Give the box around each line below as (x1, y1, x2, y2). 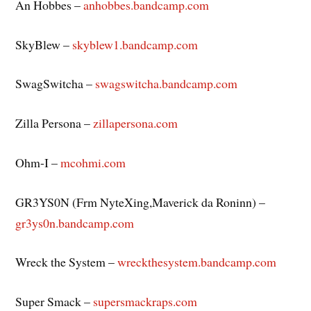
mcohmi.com (58, 153, 126, 171)
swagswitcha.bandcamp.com (95, 75, 238, 92)
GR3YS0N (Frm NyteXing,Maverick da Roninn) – (15, 193, 266, 210)
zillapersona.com (93, 115, 178, 132)
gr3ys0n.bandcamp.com (15, 214, 135, 231)
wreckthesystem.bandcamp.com (117, 253, 277, 271)
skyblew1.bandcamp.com (72, 35, 199, 53)
